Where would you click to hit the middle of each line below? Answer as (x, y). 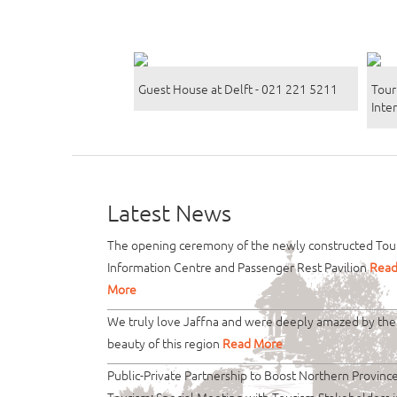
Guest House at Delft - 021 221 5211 (238, 89)
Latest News (169, 213)
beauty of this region (164, 343)
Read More (252, 343)
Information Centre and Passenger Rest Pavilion (238, 267)
